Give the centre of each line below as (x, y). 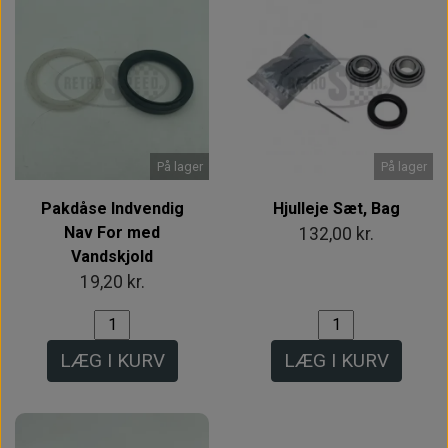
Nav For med (112, 232)
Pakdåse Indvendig (112, 208)
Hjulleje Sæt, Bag (336, 208)
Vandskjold (112, 256)
